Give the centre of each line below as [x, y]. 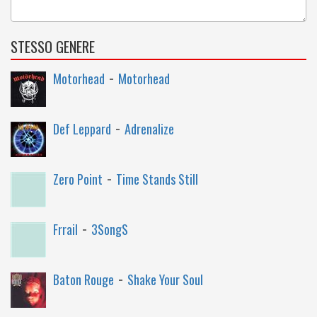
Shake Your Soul [165, 279]
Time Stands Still [157, 179]
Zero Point [78, 179]
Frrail [65, 229]
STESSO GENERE [53, 47]
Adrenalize [149, 129]
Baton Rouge [83, 279]
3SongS [110, 229]
